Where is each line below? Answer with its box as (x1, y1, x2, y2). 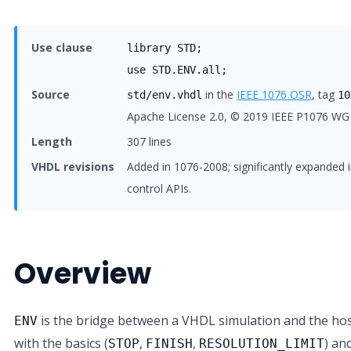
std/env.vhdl (127, 89, 203, 101)
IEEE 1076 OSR (237, 87, 313, 102)
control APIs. (127, 181, 192, 196)
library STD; (127, 42, 203, 54)
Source (31, 87, 71, 102)
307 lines (127, 134, 172, 149)
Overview (14, 254, 152, 294)
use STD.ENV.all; (127, 63, 228, 76)
